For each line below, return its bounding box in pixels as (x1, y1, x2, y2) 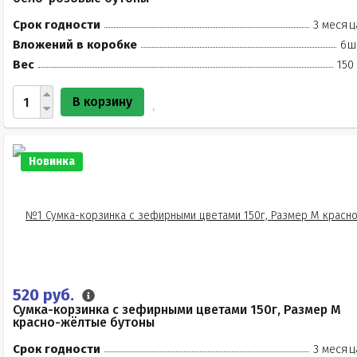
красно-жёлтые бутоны (13, 315, 155, 330)
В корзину (73, 94, 132, 109)
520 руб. (13, 285, 78, 304)
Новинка (29, 155, 75, 168)
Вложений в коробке (13, 37, 137, 52)
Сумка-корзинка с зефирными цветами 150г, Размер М (13, 302, 341, 317)
